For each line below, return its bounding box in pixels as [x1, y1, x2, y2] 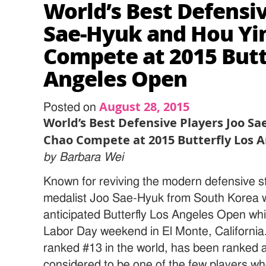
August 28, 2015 [99, 98, 190, 115]
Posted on [43, 101, 100, 113]
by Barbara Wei [43, 151, 124, 163]
